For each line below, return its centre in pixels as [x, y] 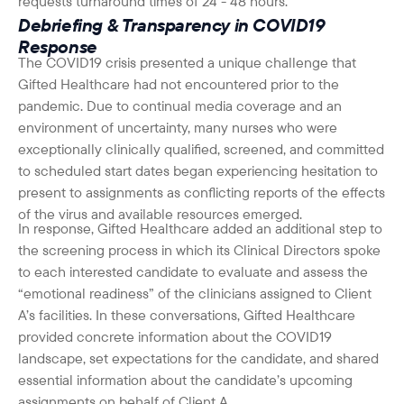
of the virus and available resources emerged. [160, 213]
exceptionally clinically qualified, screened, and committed [201, 148]
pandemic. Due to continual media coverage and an [180, 105]
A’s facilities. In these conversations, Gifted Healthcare [187, 314]
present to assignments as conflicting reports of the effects [202, 192]
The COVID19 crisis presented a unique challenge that [187, 62]
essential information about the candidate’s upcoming [185, 379]
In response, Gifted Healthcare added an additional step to [200, 228]
